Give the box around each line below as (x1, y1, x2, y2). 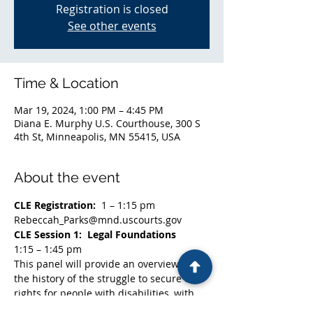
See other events (67, 17, 156, 34)
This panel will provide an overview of (14, 256, 194, 270)
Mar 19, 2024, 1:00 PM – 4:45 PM (14, 103, 163, 117)
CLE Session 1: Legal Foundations (14, 227, 176, 241)
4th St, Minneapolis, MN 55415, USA (14, 129, 180, 143)
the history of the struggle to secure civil (14, 271, 205, 285)
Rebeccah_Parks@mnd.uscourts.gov (14, 212, 182, 226)
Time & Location (14, 74, 119, 92)
